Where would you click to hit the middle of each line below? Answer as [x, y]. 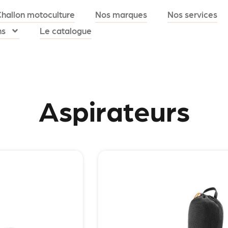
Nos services [193, 15]
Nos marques [121, 15]
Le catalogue [66, 31]
